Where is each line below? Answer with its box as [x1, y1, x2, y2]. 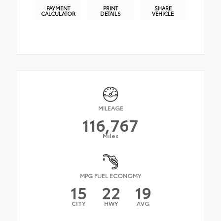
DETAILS [100, 9, 121, 17]
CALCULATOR [41, 9, 75, 17]
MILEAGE [98, 103, 123, 112]
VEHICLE [152, 9, 174, 17]
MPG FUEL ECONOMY [80, 171, 141, 180]
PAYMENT [46, 3, 70, 12]
